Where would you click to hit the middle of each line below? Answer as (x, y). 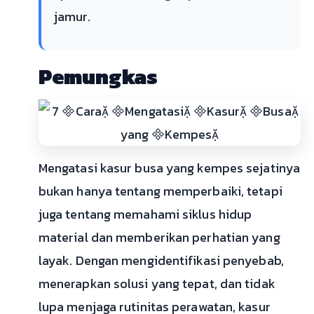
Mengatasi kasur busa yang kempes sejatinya (169, 168)
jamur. (72, 16)
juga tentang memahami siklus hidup (145, 214)
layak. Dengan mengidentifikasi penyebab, (161, 260)
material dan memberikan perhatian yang (159, 237)
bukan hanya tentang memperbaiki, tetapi (160, 191)
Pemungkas (98, 77)
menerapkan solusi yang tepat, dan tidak (157, 284)
